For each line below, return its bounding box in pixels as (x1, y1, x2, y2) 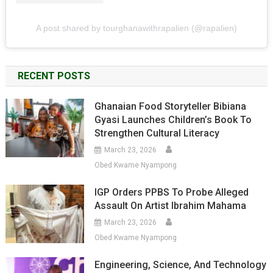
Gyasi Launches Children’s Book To (94, 113, 252, 126)
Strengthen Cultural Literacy (94, 127, 220, 139)
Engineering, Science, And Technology (94, 258, 267, 271)
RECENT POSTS (17, 69, 90, 82)
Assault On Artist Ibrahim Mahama (94, 199, 247, 211)
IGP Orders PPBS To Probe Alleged (94, 186, 249, 198)
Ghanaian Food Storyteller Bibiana (94, 100, 247, 112)
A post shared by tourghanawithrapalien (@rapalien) (36, 23, 237, 33)
